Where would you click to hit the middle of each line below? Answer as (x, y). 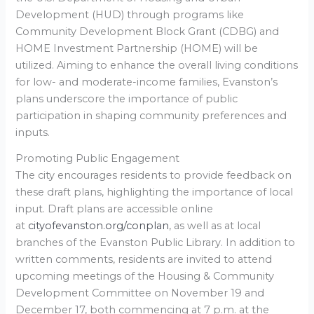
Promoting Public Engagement (98, 159)
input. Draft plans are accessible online (115, 209)
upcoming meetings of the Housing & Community (145, 277)
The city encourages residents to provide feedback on (154, 176)
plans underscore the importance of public (127, 98)
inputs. (33, 132)
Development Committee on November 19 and (140, 293)
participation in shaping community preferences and (151, 115)
